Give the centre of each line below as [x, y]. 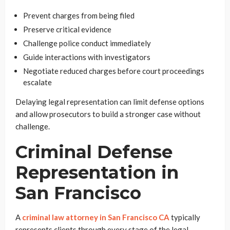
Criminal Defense [94, 152]
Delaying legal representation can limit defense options [110, 102]
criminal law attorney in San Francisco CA [96, 217]
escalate [37, 82]
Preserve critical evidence [67, 29]
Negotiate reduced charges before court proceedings [114, 71]
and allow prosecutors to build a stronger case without [108, 114]
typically [185, 217]
